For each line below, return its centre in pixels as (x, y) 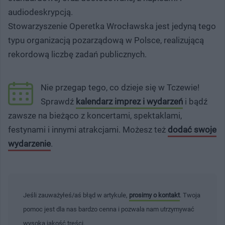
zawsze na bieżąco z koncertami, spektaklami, (95, 115)
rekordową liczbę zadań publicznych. (77, 54)
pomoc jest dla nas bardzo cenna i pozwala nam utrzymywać (109, 209)
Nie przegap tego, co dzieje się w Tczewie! (120, 87)
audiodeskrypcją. (41, 12)
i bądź (195, 101)
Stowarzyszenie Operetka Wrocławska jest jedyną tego (112, 26)
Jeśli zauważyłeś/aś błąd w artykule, (76, 195)
